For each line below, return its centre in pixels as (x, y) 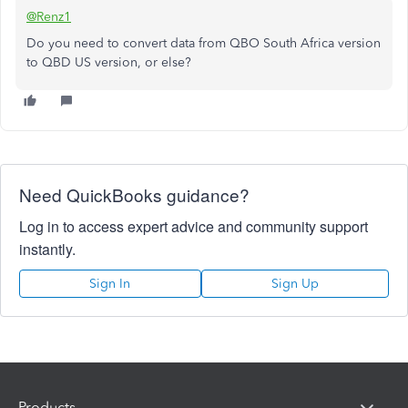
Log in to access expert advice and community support (194, 226)
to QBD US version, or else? (109, 62)
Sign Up (295, 284)
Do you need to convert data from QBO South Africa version (204, 43)
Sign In (110, 284)
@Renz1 (49, 17)
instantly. (47, 249)
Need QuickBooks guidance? (134, 194)
